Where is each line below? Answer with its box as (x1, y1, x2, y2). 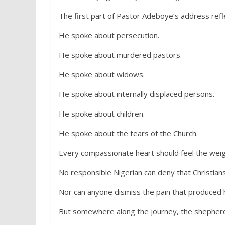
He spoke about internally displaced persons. (59, 89, 214, 99)
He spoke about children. (59, 108, 145, 119)
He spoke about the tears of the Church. (59, 128, 198, 138)
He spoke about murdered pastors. (59, 50, 182, 60)
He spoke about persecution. (59, 30, 159, 40)
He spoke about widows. (59, 69, 145, 79)
